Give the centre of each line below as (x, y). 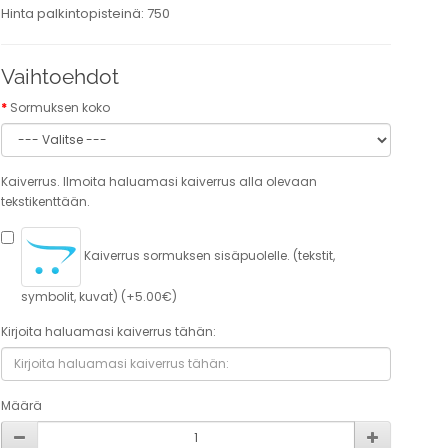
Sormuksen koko (60, 108)
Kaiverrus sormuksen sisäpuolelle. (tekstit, (208, 256)
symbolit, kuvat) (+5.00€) (99, 297)
